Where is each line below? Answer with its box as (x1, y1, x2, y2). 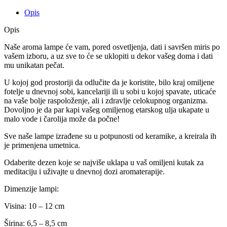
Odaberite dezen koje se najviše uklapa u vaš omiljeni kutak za (4, 158, 204, 167)
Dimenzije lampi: (4, 184, 59, 193)
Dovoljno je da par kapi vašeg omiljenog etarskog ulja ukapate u (4, 105, 209, 114)
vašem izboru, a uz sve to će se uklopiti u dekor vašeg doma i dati (4, 51, 213, 60)
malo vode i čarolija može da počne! (4, 114, 120, 123)
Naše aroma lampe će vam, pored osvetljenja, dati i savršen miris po (4, 42, 220, 51)
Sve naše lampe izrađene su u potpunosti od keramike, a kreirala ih (4, 131, 216, 140)
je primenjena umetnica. (4, 140, 80, 149)
